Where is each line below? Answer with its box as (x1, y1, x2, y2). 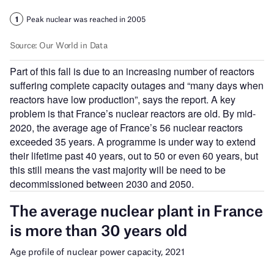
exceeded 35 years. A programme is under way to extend (10, 134, 256, 149)
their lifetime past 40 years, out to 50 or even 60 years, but (10, 148, 258, 163)
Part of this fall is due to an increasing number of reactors (10, 64, 254, 78)
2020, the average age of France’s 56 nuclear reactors (10, 120, 243, 135)
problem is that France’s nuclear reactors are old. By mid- (10, 106, 256, 120)
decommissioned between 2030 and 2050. (10, 176, 194, 191)
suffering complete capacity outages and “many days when (10, 78, 264, 92)
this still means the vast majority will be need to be (10, 162, 226, 177)
